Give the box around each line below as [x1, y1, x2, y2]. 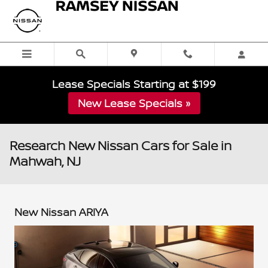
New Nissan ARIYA [14, 205, 108, 220]
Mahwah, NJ [10, 153, 81, 170]
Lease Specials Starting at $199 [52, 77, 216, 92]
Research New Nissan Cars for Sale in [10, 137, 232, 154]
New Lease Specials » [77, 96, 191, 111]
